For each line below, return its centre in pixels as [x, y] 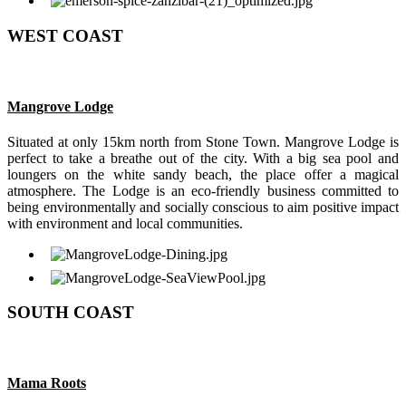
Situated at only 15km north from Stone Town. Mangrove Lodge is [203, 142]
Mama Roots [47, 383]
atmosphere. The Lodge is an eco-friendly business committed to [203, 191]
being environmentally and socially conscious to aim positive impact [203, 208]
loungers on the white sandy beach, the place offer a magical [203, 175]
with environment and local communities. [125, 224]
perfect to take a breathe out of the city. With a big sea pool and [203, 159]
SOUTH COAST [71, 313]
